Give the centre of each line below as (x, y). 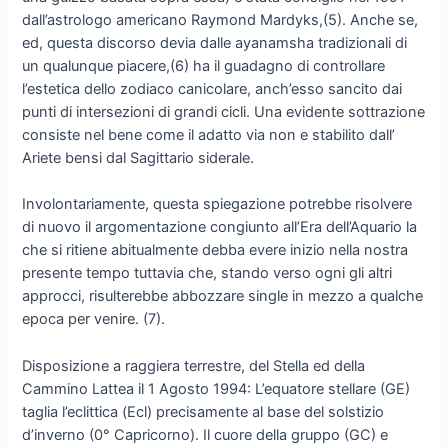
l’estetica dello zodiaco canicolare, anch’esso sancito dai (212, 89)
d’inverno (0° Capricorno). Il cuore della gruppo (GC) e (205, 434)
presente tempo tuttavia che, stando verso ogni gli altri (207, 273)
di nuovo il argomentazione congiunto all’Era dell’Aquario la (220, 227)
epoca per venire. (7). (94, 319)
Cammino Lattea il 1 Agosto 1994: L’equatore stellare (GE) (216, 388)
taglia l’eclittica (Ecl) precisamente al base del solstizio (203, 411)
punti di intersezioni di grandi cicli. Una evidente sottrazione (224, 112)
